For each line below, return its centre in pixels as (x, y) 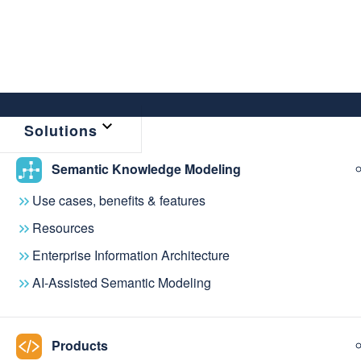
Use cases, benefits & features (119, 201)
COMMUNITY (76, 293)
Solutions (61, 131)
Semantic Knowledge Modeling (146, 168)
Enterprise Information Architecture (131, 255)
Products (80, 345)
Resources (63, 228)
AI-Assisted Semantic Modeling (122, 283)
